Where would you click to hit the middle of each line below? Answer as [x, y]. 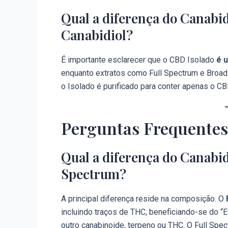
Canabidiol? [97, 35]
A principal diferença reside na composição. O [144, 198]
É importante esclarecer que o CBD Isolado [139, 60]
